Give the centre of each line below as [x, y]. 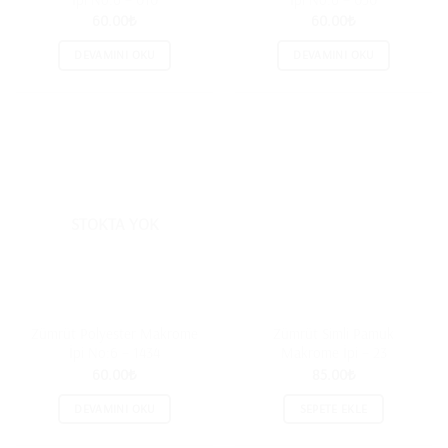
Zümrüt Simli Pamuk [333, 334]
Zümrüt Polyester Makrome [114, 334]
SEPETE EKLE [333, 409]
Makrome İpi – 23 [333, 353]
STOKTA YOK [114, 224]
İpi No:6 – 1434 [114, 353]
